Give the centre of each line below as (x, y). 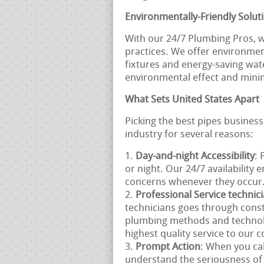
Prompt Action (168, 247)
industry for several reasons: (189, 135)
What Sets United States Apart (192, 100)
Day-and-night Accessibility (195, 156)
